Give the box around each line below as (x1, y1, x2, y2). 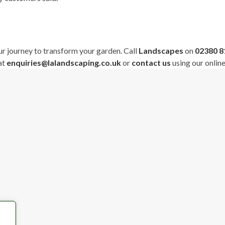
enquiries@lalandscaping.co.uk (7, 58, 121, 67)
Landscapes (139, 46, 183, 55)
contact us (132, 58, 171, 67)
